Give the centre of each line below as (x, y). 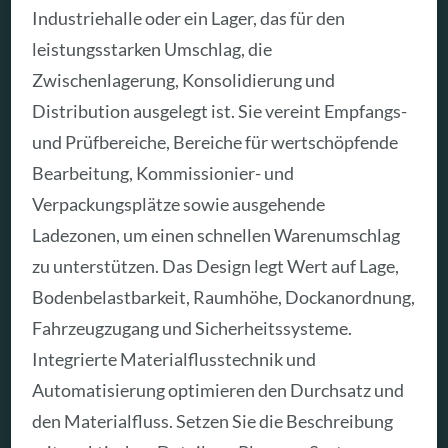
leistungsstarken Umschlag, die (152, 49)
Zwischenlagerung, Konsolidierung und (184, 80)
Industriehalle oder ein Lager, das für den (189, 18)
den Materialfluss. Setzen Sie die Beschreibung (213, 421)
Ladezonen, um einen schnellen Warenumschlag (216, 235)
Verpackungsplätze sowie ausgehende (179, 204)
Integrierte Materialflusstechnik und (174, 359)
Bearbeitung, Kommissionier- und (163, 173)
